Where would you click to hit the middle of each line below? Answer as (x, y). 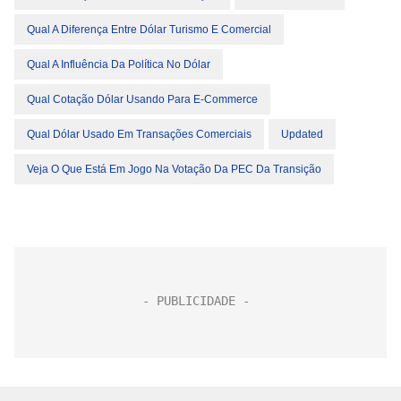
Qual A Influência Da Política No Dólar (119, 65)
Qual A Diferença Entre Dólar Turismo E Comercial (149, 30)
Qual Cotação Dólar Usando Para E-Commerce (142, 100)
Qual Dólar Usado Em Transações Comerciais (139, 135)
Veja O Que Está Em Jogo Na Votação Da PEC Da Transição (174, 170)
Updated (302, 135)
